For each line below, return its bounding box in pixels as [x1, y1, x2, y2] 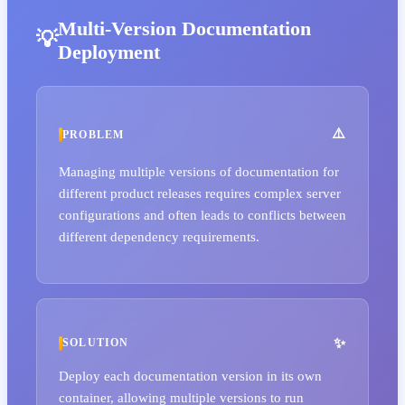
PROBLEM [62, 127, 125, 141]
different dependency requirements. [59, 228, 259, 244]
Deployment [58, 40, 160, 63]
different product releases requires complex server [59, 184, 341, 201]
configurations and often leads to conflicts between [59, 206, 346, 222]
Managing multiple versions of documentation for [59, 163, 339, 179]
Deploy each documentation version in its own [59, 368, 322, 384]
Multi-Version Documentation [58, 16, 311, 40]
